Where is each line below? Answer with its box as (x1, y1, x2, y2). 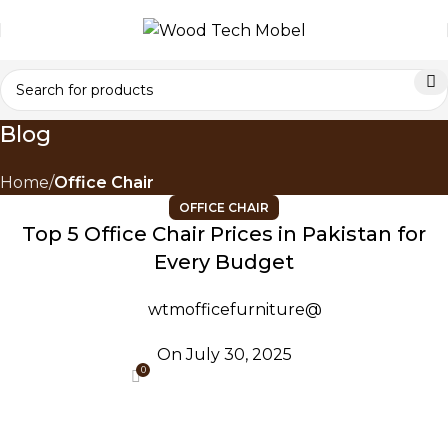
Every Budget (154, 250, 294, 274)
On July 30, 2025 (156, 345, 292, 364)
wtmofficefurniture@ (148, 299, 322, 319)
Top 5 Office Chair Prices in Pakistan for (22, 222, 426, 246)
